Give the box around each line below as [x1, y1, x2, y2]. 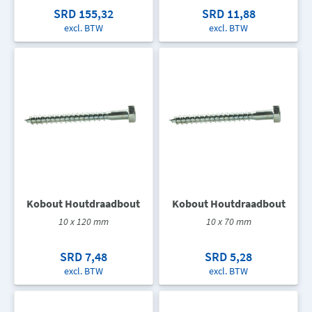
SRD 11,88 [201, 5, 256, 22]
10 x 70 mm [205, 215, 251, 228]
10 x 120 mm [58, 215, 109, 228]
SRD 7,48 [59, 249, 107, 265]
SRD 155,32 [53, 5, 114, 22]
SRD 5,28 [205, 249, 253, 265]
